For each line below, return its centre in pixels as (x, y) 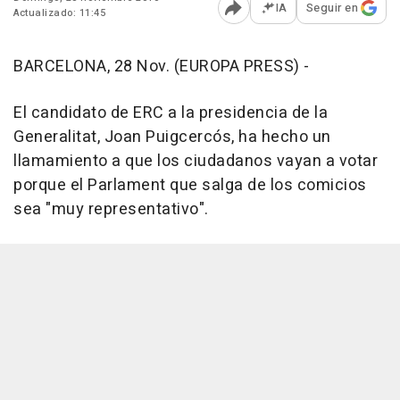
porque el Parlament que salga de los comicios (190, 185)
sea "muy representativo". (111, 209)
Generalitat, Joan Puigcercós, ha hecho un (172, 137)
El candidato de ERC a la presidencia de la (171, 113)
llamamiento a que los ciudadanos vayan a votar (196, 161)
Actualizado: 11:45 (59, 13)
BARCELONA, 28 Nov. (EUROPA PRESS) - (162, 67)
